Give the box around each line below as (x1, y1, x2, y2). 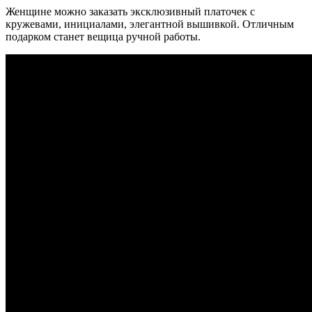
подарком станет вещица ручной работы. (6, 31, 201, 43)
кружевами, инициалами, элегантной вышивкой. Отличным (6, 18, 294, 31)
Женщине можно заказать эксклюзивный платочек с (6, 6, 255, 18)
